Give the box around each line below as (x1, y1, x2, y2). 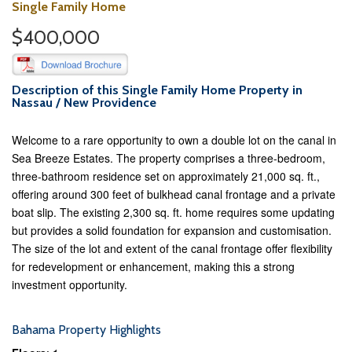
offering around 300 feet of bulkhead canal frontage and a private (12, 186, 335, 202)
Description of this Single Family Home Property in (12, 82, 302, 97)
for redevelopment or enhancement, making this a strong (12, 258, 295, 274)
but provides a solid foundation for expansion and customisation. (12, 222, 332, 238)
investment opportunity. (12, 277, 127, 292)
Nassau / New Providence (12, 95, 156, 110)
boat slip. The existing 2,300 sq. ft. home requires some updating (12, 204, 335, 220)
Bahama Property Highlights (12, 322, 161, 337)
